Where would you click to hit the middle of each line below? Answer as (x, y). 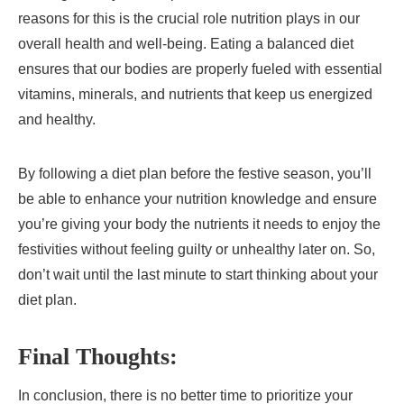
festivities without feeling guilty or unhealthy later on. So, (197, 249)
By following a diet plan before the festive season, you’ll (195, 173)
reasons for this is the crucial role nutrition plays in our (189, 18)
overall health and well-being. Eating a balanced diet (186, 43)
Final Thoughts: (98, 356)
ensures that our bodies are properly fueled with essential (200, 69)
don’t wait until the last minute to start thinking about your (198, 274)
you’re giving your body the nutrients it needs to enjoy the (199, 224)
